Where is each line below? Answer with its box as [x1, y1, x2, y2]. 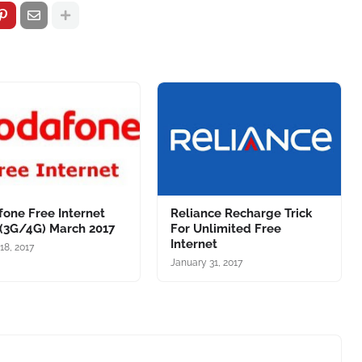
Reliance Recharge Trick [170, 206, 312, 221]
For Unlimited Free [170, 221, 281, 236]
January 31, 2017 [170, 257, 242, 268]
